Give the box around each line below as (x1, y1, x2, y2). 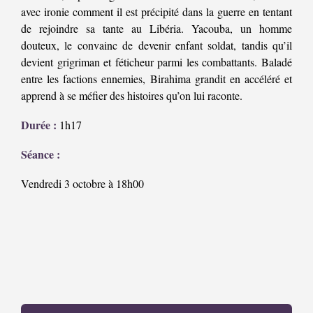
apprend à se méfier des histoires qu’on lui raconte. (21, 88, 242, 103)
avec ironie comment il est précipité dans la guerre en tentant (21, 4, 292, 20)
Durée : (21, 117, 57, 133)
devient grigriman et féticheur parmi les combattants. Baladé (21, 54, 292, 70)
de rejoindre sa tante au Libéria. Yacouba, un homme (21, 21, 292, 36)
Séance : (21, 146, 60, 163)
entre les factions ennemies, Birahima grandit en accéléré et (21, 71, 292, 87)
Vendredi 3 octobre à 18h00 (21, 176, 144, 191)
